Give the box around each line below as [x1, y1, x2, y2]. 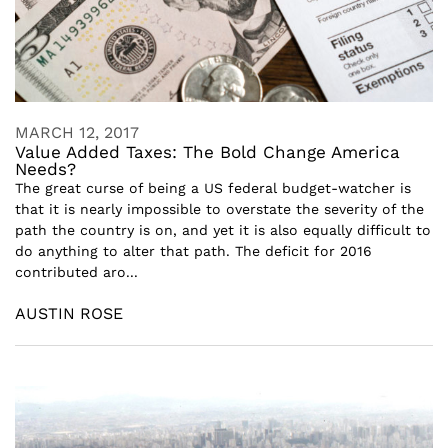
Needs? [15, 159, 76, 179]
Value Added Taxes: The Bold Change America [15, 142, 400, 162]
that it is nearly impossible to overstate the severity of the [15, 201, 424, 217]
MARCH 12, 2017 [15, 123, 139, 142]
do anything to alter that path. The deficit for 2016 [15, 243, 372, 259]
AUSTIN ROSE [15, 304, 123, 323]
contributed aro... [15, 264, 138, 280]
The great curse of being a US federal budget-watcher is [15, 180, 411, 196]
